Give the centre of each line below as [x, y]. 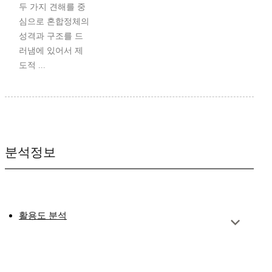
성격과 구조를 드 [51, 36]
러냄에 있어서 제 [51, 51]
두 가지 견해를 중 [52, 7]
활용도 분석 [43, 216]
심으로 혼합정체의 [54, 22]
